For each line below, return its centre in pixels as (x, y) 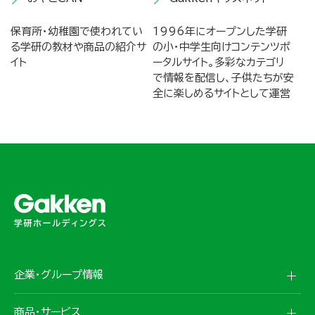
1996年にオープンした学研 (219, 32)
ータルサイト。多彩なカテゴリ (218, 63)
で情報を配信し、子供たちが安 (223, 78)
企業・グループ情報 (59, 275)
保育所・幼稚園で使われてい (77, 32)
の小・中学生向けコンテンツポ (221, 47)
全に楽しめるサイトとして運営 (221, 94)
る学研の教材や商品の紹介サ (78, 47)
